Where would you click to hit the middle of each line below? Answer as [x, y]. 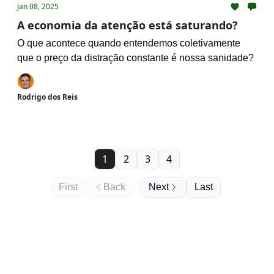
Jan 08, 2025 [38, 6]
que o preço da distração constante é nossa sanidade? [135, 58]
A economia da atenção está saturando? [128, 25]
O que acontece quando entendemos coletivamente [129, 43]
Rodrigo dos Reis [47, 97]
